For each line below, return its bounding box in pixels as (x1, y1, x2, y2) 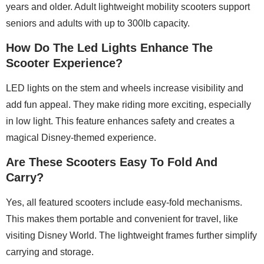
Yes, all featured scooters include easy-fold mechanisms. (6, 197, 242, 208)
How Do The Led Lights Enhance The (6, 41, 213, 55)
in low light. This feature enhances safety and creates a (6, 116, 235, 127)
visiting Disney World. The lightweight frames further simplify (6, 230, 257, 241)
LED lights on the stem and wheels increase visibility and (6, 83, 243, 94)
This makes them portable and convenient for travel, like (6, 214, 238, 225)
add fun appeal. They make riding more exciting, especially (6, 100, 251, 110)
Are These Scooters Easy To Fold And (6, 156, 217, 169)
